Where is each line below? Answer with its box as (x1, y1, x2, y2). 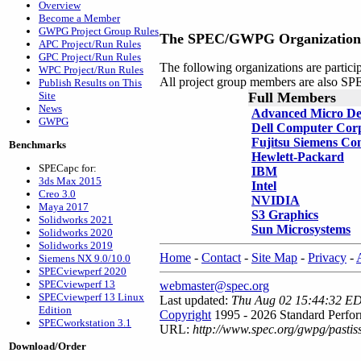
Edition (39, 304, 72, 316)
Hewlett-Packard (251, 150, 344, 164)
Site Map (251, 251, 297, 264)
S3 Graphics (251, 208, 318, 222)
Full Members (248, 89, 340, 106)
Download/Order (9, 340, 86, 352)
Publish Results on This (39, 77, 142, 89)
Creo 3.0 (39, 188, 76, 200)
